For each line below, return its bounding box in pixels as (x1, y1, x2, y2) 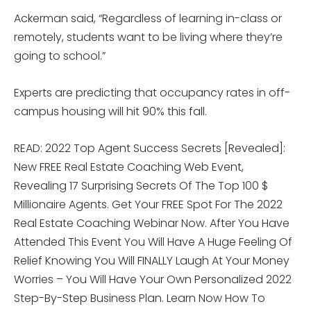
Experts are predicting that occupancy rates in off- (14, 84, 290, 101)
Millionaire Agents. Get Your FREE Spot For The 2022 (14, 196, 283, 212)
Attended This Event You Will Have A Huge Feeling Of (14, 233, 292, 250)
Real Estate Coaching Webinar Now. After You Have (14, 215, 289, 231)
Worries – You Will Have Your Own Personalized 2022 (14, 271, 292, 287)
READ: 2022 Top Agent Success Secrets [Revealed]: (14, 140, 285, 156)
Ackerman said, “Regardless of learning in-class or (14, 10, 282, 26)
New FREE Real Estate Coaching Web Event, (14, 158, 244, 175)
